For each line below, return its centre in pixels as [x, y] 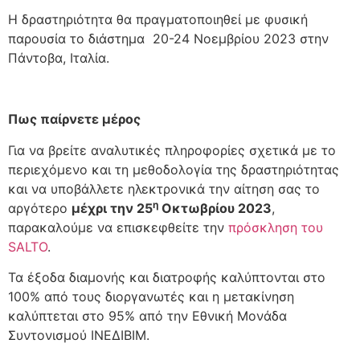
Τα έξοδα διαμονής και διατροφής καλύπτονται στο [167, 278]
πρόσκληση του [276, 227]
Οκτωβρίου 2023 [215, 208]
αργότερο [40, 208]
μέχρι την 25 [112, 208]
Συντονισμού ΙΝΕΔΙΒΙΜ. [79, 335]
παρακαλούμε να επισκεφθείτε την [118, 227]
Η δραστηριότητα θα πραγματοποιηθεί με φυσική [158, 19]
